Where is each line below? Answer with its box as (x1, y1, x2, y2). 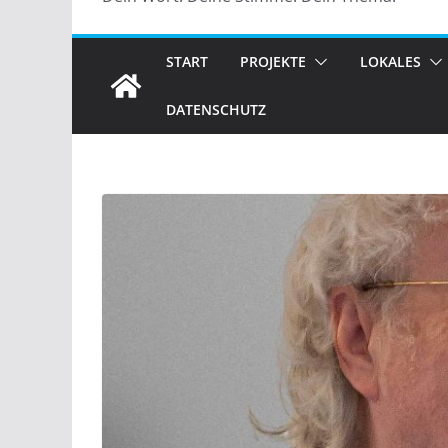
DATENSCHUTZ (166, 100, 266, 120)
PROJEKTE (240, 52, 306, 72)
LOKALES (360, 52, 421, 72)
